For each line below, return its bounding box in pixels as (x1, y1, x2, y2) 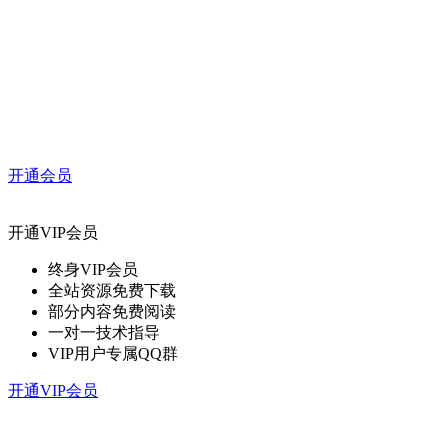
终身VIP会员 (48, 261, 138, 278)
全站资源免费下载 (48, 282, 176, 299)
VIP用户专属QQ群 (48, 345, 178, 362)
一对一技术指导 (48, 324, 160, 341)
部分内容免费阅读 (48, 303, 176, 320)
